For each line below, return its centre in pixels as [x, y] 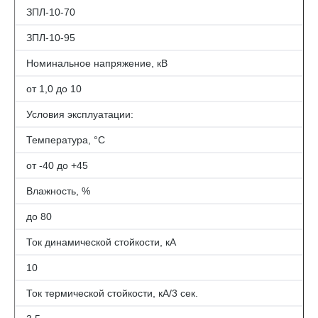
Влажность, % [58, 191]
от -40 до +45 [57, 165]
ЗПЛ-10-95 [51, 37]
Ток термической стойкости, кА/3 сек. [112, 293]
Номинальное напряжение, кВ [97, 63]
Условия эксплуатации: [80, 114]
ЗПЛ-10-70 [51, 12]
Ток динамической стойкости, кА [101, 242]
